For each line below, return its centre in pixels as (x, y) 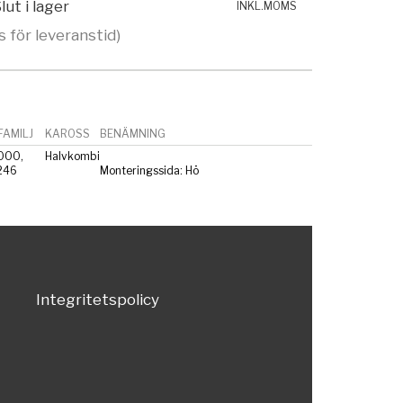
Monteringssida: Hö (149, 170)
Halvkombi (72, 156)
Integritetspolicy (97, 300)
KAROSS (67, 133)
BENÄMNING (132, 133)
